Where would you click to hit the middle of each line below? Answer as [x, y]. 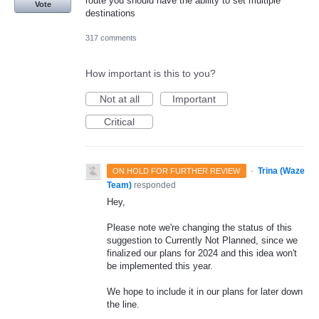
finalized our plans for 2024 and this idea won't [202, 253]
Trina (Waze [281, 171]
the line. [123, 305]
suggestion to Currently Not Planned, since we [202, 241]
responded [155, 185]
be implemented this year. [160, 266]
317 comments [111, 37]
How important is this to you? [151, 73]
